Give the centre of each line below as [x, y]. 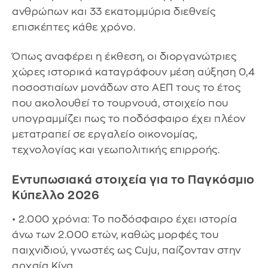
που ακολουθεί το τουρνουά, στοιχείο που [120, 103]
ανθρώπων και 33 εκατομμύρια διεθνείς [114, 11]
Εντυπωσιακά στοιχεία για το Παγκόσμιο [133, 179]
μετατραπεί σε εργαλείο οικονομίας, [104, 135]
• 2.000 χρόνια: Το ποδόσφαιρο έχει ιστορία [124, 220]
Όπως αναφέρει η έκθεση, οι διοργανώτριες [124, 57]
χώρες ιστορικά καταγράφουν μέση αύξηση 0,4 [133, 72]
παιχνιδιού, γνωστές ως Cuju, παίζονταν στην [127, 251]
